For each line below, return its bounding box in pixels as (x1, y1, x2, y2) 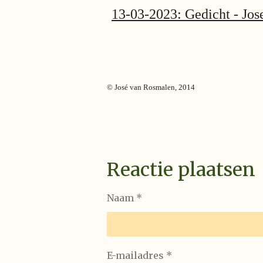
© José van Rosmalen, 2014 (107, 82, 195, 92)
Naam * (107, 191, 142, 204)
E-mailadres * (107, 249, 172, 261)
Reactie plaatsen (107, 157, 255, 181)
